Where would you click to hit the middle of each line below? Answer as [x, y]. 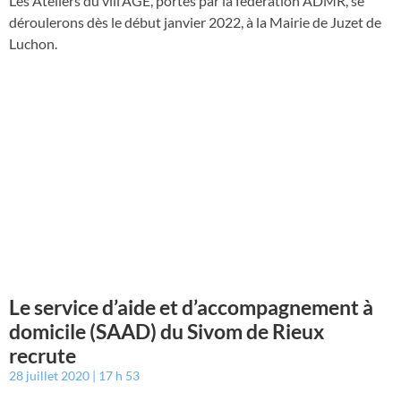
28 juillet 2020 [51, 375]
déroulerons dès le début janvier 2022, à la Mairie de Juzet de [195, 21]
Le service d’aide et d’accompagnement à [191, 307]
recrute [43, 355]
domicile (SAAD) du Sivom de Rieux [166, 331]
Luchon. [33, 43]
